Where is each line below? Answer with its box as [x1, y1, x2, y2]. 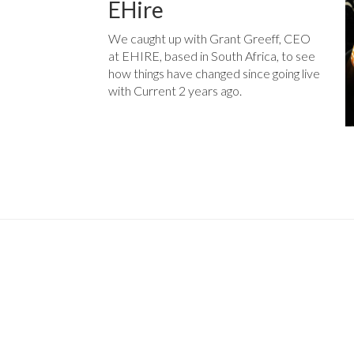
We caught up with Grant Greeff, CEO [108, 31, 311, 47]
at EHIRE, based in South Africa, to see [108, 48, 315, 64]
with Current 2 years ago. [108, 83, 242, 99]
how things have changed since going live [108, 66, 320, 81]
